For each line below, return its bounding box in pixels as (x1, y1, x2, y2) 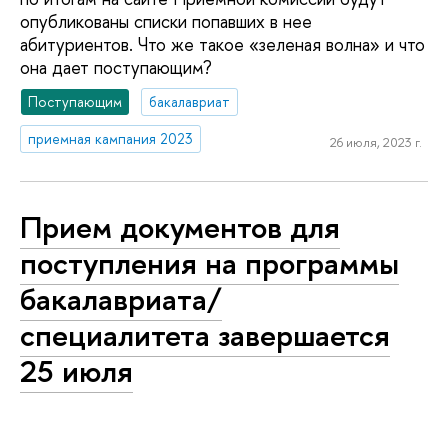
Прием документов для (20, 206, 340, 249)
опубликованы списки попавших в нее (20, 9, 312, 35)
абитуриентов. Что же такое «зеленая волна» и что (20, 32, 425, 58)
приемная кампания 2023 (28, 128, 194, 148)
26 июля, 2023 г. (329, 132, 422, 151)
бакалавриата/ (20, 278, 222, 321)
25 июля (20, 350, 133, 393)
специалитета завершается (20, 314, 390, 357)
